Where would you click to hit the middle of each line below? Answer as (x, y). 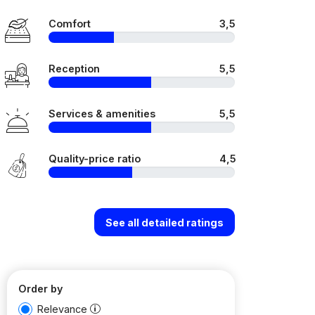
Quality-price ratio (95, 159)
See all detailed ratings (165, 222)
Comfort (70, 24)
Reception (74, 69)
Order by (40, 289)
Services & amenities (102, 114)
